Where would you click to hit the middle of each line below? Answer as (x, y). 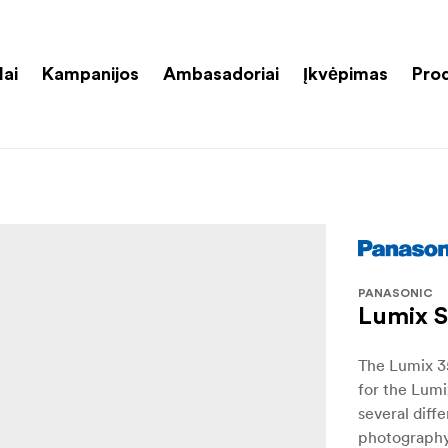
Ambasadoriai (221, 73)
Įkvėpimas (345, 73)
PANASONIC (396, 293)
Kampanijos (90, 73)
